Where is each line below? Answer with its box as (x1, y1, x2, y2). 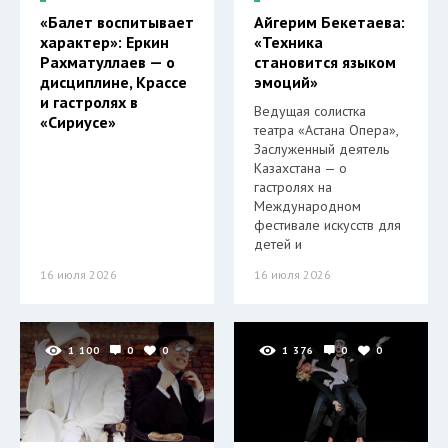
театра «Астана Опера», (254, 120, 398, 139)
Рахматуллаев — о (40, 51, 175, 72)
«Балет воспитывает (40, 11, 194, 32)
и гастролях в (40, 91, 138, 112)
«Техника (254, 31, 323, 52)
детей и (254, 234, 302, 253)
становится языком (254, 51, 396, 72)
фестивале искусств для (254, 215, 401, 234)
